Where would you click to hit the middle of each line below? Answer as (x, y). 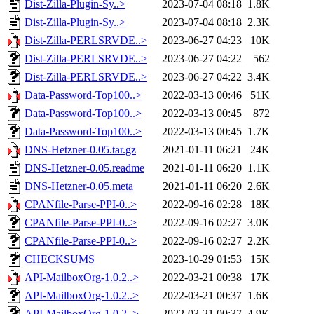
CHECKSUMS (60, 259)
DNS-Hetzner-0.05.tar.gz (80, 150)
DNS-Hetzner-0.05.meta (79, 186)
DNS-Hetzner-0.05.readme (84, 168)
